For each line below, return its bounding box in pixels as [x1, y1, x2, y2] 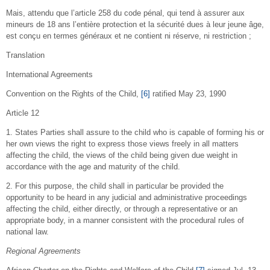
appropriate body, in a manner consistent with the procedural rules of [6, 215, 244, 225]
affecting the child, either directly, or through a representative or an [6, 204, 237, 213]
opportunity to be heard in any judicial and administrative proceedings [6, 192, 247, 202]
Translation [6, 50, 45, 60]
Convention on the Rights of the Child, [6, 89, 141, 98]
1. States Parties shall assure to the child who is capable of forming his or [6, 127, 264, 137]
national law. [6, 227, 49, 236]
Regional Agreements [6, 246, 81, 256]
